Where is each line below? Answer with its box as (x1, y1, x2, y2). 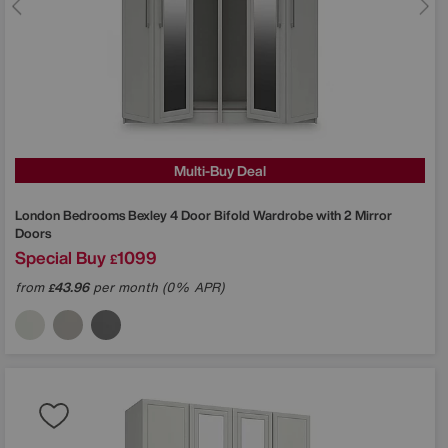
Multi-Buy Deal (174, 159, 266, 181)
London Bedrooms (15, 205, 128, 225)
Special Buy (15, 244, 106, 270)
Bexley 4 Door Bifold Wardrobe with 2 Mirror (128, 205, 392, 225)
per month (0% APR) (89, 277, 224, 297)
